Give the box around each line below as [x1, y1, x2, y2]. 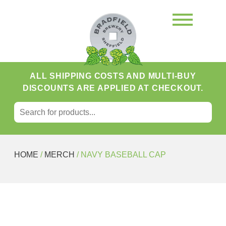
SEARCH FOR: [82, 101, 143, 110]
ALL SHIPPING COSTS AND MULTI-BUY [30, 71, 196, 80]
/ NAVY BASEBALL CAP [75, 150, 166, 159]
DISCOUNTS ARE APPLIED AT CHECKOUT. [22, 83, 204, 92]
